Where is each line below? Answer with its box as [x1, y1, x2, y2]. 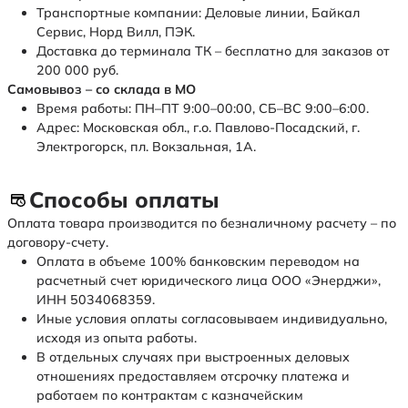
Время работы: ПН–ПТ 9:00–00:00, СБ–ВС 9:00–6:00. [36, 100, 369, 117]
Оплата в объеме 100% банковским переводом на [36, 253, 360, 270]
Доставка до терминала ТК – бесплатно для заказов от [36, 43, 390, 60]
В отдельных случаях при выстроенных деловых [36, 349, 350, 366]
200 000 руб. [36, 62, 118, 79]
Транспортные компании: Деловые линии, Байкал [36, 5, 360, 22]
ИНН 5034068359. [36, 291, 155, 309]
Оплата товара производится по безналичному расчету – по [7, 215, 396, 232]
